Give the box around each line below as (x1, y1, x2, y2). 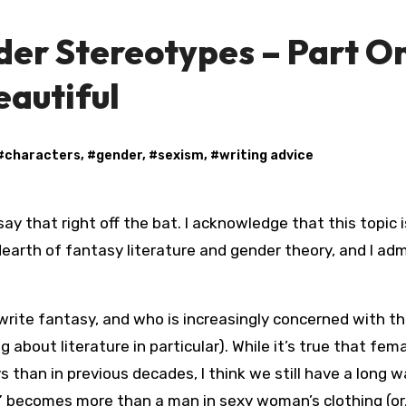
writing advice (219, 147, 314, 163)
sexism (158, 147, 204, 163)
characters (5, 147, 81, 163)
